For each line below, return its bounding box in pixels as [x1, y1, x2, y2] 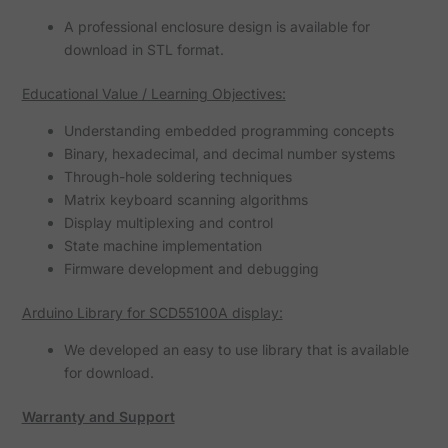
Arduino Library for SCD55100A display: [21, 304, 283, 322]
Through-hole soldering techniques [63, 168, 292, 186]
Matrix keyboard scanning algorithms [63, 191, 308, 209]
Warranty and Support [21, 408, 175, 426]
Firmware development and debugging [63, 260, 319, 278]
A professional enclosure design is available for [63, 18, 370, 36]
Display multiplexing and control [63, 214, 273, 232]
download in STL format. [63, 41, 224, 59]
